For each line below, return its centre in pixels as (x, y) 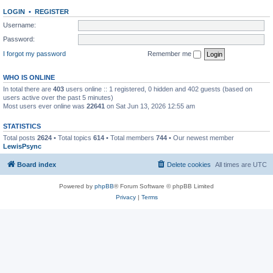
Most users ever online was (45, 106)
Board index (37, 165)
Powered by (77, 186)
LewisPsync (22, 146)
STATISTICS (22, 126)
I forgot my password (34, 53)
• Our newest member (200, 137)
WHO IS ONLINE (29, 77)
